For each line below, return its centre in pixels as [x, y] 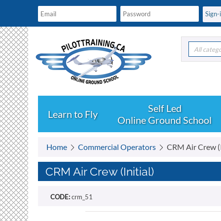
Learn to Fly [73, 114]
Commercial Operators [117, 147]
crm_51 [82, 197]
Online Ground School [165, 120]
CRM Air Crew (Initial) [100, 171]
